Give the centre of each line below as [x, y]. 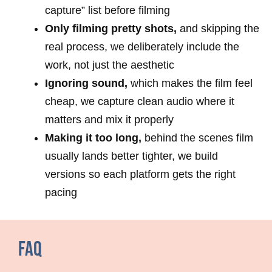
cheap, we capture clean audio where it [140, 102]
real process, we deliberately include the [142, 47]
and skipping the [218, 29]
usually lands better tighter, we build [131, 156]
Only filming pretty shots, [111, 29]
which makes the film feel [190, 83]
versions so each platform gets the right [140, 175]
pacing [61, 193]
